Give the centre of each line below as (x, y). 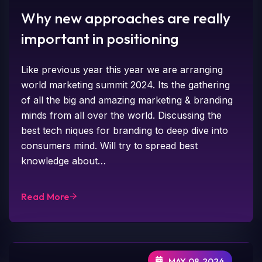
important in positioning (100, 38)
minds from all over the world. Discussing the (122, 115)
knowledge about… (64, 161)
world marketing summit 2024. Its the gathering (126, 85)
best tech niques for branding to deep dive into (125, 130)
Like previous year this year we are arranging (122, 69)
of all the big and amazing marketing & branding (127, 100)
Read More (45, 196)
